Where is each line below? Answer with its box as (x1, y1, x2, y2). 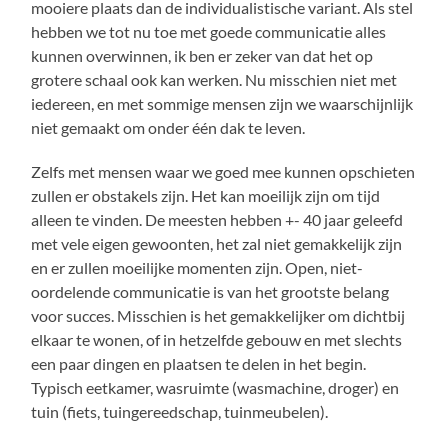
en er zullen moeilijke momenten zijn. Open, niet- (31, 257, 364, 277)
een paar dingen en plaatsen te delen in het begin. (31, 353, 367, 373)
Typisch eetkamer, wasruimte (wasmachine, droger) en (31, 377, 400, 397)
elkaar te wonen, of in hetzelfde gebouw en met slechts (31, 329, 403, 349)
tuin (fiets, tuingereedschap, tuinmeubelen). (31, 401, 329, 421)
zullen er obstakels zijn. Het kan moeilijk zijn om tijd (31, 185, 381, 205)
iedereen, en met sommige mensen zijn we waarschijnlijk (31, 93, 414, 113)
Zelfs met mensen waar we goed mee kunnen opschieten (31, 161, 416, 181)
